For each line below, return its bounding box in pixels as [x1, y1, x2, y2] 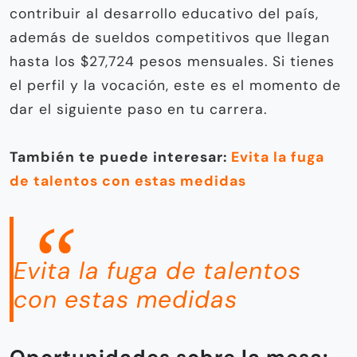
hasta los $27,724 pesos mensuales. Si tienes [10, 53, 335, 71]
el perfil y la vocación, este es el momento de [10, 76, 341, 95]
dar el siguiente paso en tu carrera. [10, 100, 267, 119]
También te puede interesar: [10, 148, 231, 167]
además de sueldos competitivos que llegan [10, 29, 330, 47]
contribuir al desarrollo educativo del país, [10, 5, 319, 23]
